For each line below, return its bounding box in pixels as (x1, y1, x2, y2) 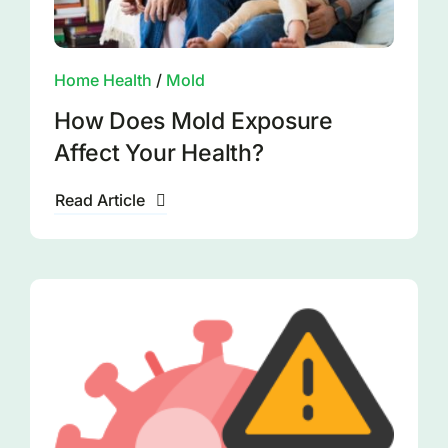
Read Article (54, 190, 145, 210)
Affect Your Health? (53, 139, 264, 167)
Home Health (53, 70, 152, 90)
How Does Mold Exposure (53, 107, 333, 135)
